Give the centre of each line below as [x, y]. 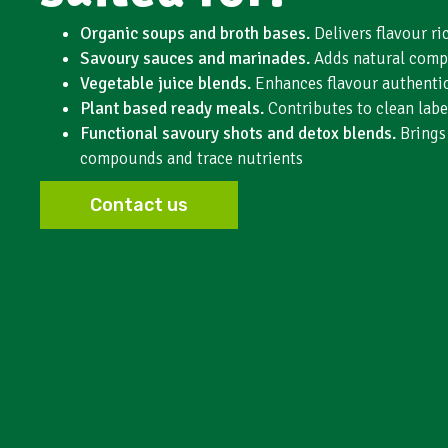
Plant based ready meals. [172, 109]
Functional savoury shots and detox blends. [238, 134]
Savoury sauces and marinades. [195, 59]
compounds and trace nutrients [191, 159]
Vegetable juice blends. [165, 84]
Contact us [139, 205]
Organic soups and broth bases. [195, 34]
